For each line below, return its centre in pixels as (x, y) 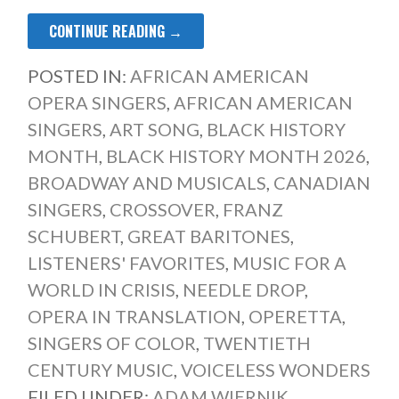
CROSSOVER (162, 210)
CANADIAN (322, 183)
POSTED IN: (78, 76)
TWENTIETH (256, 343)
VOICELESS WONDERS (275, 370)
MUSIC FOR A (289, 263)
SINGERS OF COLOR (111, 343)
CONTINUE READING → (115, 32)
